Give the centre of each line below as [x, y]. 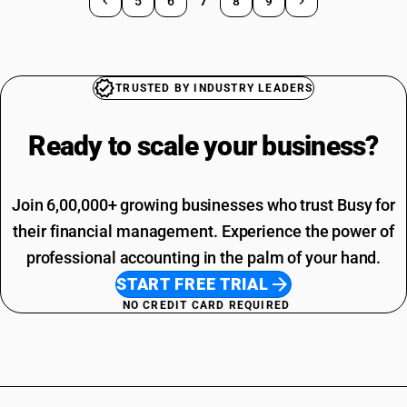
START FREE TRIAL [193, 284]
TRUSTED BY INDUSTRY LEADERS [214, 88]
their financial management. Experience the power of [203, 231]
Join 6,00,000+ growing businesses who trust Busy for [203, 205]
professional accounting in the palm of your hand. [203, 258]
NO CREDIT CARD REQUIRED [206, 305]
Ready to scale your [145, 146]
